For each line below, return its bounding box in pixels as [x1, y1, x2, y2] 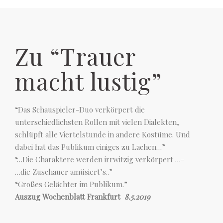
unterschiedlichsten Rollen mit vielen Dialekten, [15, 117, 179, 127]
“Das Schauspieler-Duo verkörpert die [15, 105, 145, 114]
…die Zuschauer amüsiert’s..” [15, 167, 112, 177]
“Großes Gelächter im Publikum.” [15, 179, 127, 189]
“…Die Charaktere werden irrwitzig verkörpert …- [15, 154, 184, 164]
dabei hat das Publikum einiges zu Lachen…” [15, 142, 165, 152]
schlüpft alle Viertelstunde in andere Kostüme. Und [15, 129, 190, 139]
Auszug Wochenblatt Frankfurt [15, 192, 120, 202]
